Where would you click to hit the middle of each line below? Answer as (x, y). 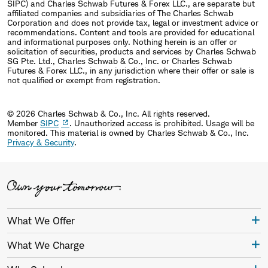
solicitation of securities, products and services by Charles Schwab (132, 51)
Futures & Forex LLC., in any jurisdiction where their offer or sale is (131, 71)
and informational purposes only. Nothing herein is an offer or (122, 42)
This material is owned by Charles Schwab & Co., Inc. (150, 133)
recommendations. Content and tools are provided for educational (131, 32)
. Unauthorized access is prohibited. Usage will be (162, 123)
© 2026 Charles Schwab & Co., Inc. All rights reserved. (109, 114)
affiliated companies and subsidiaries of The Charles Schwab (120, 13)
